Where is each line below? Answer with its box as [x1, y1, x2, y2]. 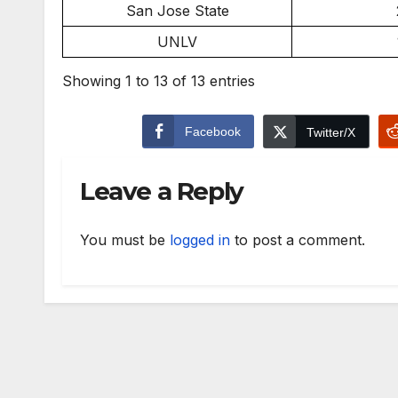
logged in [170, 231, 230, 250]
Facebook [184, 123, 241, 139]
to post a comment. [230, 231, 365, 250]
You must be [80, 231, 170, 250]
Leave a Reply [80, 175, 243, 206]
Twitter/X [306, 124, 355, 139]
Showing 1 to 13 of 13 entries [62, 72, 255, 91]
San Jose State [125, 2, 229, 20]
